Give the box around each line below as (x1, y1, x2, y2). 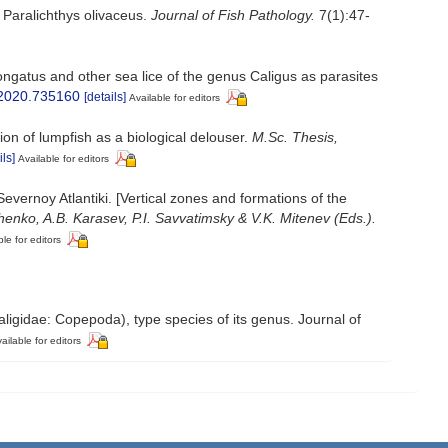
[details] (84, 90, 126, 105)
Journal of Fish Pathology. (151, 7, 315, 24)
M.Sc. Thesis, (252, 129, 338, 146)
